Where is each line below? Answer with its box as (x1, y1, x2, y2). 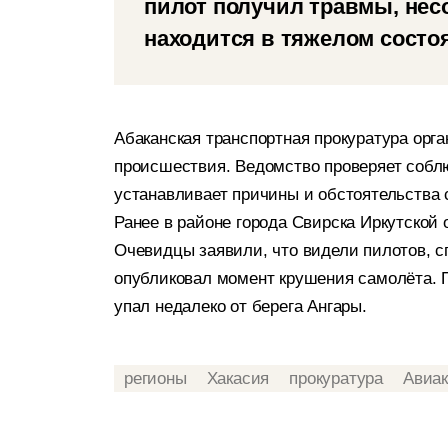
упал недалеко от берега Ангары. (114, 297, 367, 316)
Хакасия (206, 368, 270, 388)
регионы (124, 368, 187, 388)
